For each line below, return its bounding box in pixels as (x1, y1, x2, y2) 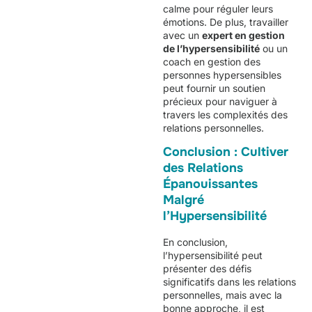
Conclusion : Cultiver (163, 143, 288, 159)
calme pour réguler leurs (163, 2, 273, 15)
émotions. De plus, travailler (163, 15, 288, 28)
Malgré (163, 192, 204, 208)
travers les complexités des (163, 108, 288, 120)
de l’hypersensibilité (163, 42, 260, 54)
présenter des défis (163, 262, 251, 274)
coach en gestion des (163, 55, 260, 68)
